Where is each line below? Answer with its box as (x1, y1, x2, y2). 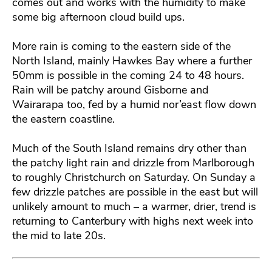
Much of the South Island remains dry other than (12, 140, 246, 155)
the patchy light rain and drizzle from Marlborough (12, 155, 254, 170)
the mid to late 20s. (12, 228, 106, 243)
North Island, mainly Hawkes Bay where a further (12, 53, 252, 68)
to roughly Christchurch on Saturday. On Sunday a (12, 169, 256, 185)
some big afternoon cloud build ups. (12, 9, 185, 24)
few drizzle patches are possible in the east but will (12, 184, 258, 199)
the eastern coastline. (12, 111, 115, 126)
